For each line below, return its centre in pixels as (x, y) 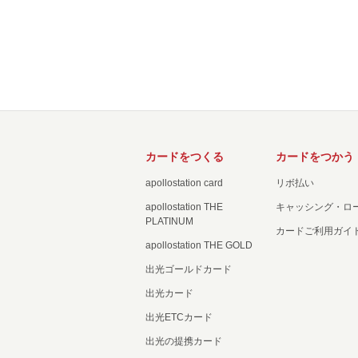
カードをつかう (315, 157)
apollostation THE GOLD (199, 245)
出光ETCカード (179, 317)
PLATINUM (169, 221)
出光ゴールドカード (189, 269)
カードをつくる (185, 157)
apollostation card (184, 183)
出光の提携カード (184, 341)
